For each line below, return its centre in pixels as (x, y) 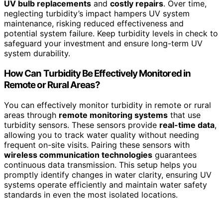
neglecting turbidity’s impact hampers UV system (97, 14)
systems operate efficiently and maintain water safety (106, 184)
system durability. (37, 54)
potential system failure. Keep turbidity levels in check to (111, 34)
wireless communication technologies (78, 155)
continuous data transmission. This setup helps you (100, 165)
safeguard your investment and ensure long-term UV (103, 44)
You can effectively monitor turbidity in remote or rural (108, 105)
